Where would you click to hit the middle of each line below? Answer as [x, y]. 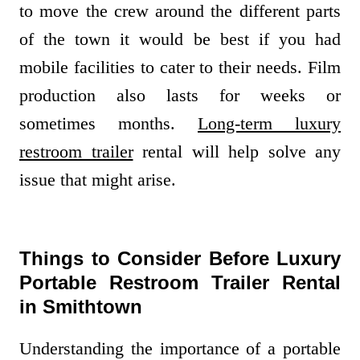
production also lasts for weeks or [180, 96]
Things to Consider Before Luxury [180, 259]
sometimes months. [108, 124]
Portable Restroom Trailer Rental [180, 283]
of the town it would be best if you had [180, 39]
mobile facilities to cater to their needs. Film [180, 67]
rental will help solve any [237, 152]
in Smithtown [81, 307]
